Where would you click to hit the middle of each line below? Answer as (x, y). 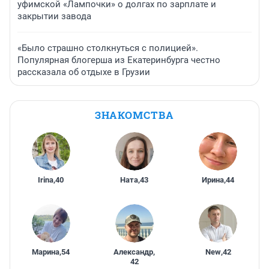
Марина (46, 252)
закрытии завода (54, 17)
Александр (134, 252)
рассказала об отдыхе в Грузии (84, 72)
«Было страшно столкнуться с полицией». (108, 48)
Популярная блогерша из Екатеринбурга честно (119, 60)
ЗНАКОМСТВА (134, 115)
